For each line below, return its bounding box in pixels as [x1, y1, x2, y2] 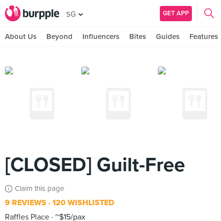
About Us [5, 32, 37, 41]
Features [189, 32, 218, 41]
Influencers [82, 32, 119, 41]
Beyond [46, 32, 73, 41]
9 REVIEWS [5, 198, 46, 208]
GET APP [163, 9, 189, 17]
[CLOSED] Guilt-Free [5, 153, 185, 177]
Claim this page [15, 184, 64, 193]
